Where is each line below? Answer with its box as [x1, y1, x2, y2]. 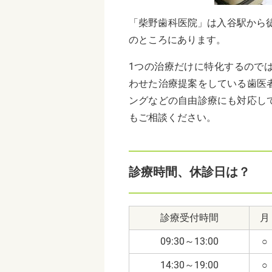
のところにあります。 [129, 33, 226, 46]
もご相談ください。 [129, 111, 216, 123]
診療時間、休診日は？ [129, 164, 250, 179]
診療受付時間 [160, 211, 219, 223]
